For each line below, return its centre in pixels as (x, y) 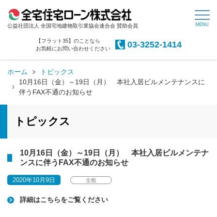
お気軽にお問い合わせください (73, 48)
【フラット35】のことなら (68, 41)
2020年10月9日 (34, 180)
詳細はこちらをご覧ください (64, 200)
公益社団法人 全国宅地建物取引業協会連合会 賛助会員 (73, 26)
